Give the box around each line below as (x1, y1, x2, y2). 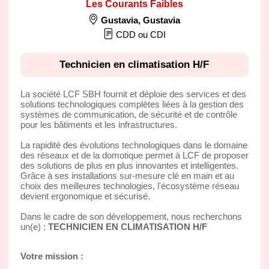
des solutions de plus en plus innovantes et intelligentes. (20, 160, 238, 171)
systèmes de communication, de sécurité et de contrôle (20, 109, 237, 119)
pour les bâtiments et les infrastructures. (20, 119, 177, 130)
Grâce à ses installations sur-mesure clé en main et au (20, 170, 234, 181)
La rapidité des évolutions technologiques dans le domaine (20, 139, 247, 150)
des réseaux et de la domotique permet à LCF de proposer (20, 150, 249, 160)
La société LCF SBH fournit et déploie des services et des (20, 88, 246, 99)
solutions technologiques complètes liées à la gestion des (20, 98, 244, 109)
